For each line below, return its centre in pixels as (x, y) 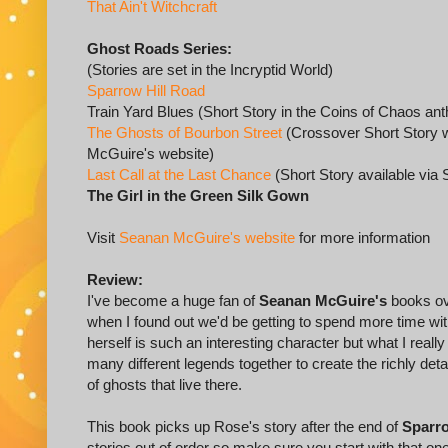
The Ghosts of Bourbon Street (184, 133)
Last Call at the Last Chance (179, 175)
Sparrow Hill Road (146, 91)
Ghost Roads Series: (159, 49)
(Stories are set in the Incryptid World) (210, 70)
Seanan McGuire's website (207, 238)
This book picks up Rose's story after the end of (244, 427)
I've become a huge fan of (173, 301)
